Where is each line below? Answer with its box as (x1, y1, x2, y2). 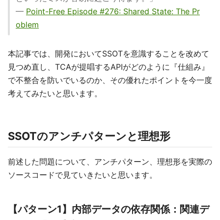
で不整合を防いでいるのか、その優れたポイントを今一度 (8, 75, 212, 85)
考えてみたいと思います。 (8, 88, 102, 98)
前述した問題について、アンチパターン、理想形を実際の (8, 157, 212, 166)
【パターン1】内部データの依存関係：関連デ (8, 203, 209, 215)
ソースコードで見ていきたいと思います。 (8, 170, 157, 180)
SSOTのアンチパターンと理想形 (8, 130, 170, 142)
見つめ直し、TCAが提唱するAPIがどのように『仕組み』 (8, 62, 209, 72)
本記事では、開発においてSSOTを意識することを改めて (8, 49, 209, 58)
